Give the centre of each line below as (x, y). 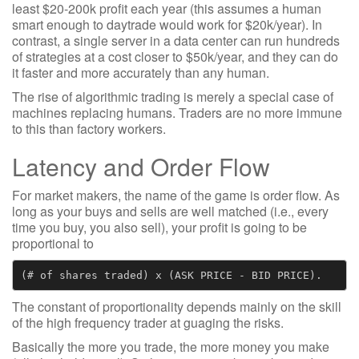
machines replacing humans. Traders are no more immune (177, 113)
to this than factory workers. (89, 129)
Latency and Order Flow (141, 166)
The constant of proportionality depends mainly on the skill (177, 307)
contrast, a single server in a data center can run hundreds (176, 40)
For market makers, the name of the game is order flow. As (176, 195)
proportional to (53, 243)
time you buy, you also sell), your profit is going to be (159, 227)
